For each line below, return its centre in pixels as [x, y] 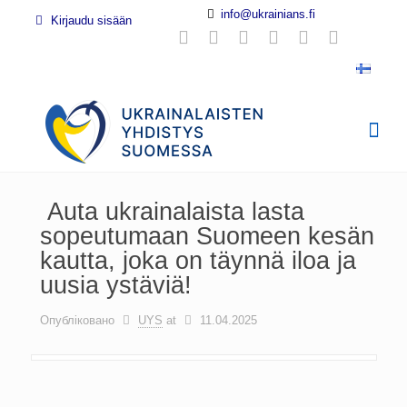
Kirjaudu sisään [89, 20]
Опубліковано [77, 320]
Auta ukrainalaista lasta [172, 212]
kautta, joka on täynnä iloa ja [198, 261]
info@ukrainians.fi [268, 14]
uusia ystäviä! [115, 285]
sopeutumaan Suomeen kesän [207, 236]
